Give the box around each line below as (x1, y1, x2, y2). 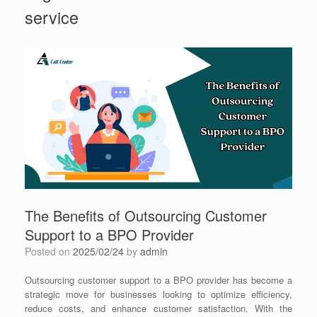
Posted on (31, 243, 73, 258)
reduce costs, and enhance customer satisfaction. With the (25, 301, 292, 315)
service (25, 5, 79, 30)
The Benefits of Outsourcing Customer (25, 204, 267, 226)
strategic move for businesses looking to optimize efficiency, (25, 287, 292, 301)
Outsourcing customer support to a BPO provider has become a (25, 272, 292, 287)
